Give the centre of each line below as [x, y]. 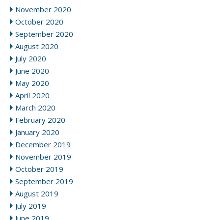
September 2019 [44, 181]
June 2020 [32, 70]
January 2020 [37, 132]
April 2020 [32, 95]
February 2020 [40, 120]
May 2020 [32, 83]
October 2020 [39, 21]
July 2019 [31, 206]
